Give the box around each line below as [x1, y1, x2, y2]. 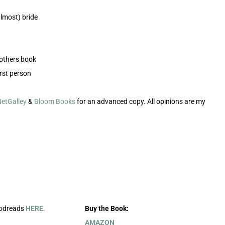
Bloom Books [34, 97, 75, 106]
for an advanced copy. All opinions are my [75, 97, 205, 106]
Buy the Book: [84, 204, 129, 213]
